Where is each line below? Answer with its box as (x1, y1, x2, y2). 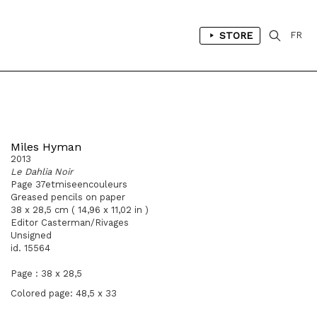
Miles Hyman (11, 140, 81, 154)
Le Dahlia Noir (11, 166, 73, 177)
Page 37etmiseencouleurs (11, 179, 127, 190)
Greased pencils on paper (11, 192, 125, 202)
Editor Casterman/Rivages (11, 217, 129, 228)
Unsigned (11, 230, 52, 241)
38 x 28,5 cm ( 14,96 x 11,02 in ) (11, 204, 149, 215)
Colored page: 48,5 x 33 (11, 288, 117, 299)
